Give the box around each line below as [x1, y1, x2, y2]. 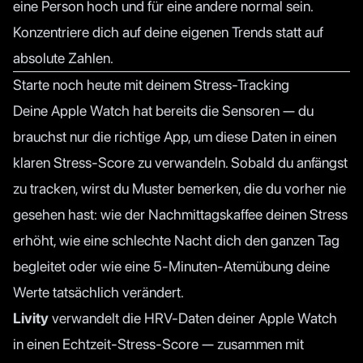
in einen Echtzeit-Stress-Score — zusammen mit [13, 335, 304, 352]
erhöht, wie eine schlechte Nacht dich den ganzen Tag [13, 231, 340, 249]
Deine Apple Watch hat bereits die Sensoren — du [13, 101, 314, 119]
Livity [13, 309, 49, 327]
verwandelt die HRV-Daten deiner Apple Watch [49, 309, 337, 327]
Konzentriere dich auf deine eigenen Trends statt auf [13, 23, 323, 41]
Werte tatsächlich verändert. [13, 283, 184, 301]
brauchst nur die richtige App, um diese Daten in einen [13, 127, 336, 145]
